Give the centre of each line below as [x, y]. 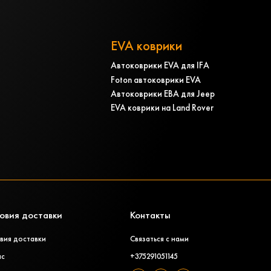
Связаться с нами [159, 239]
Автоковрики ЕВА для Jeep [162, 94]
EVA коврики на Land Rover [162, 108]
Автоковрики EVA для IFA [160, 65]
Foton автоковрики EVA [155, 79]
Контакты [150, 215]
